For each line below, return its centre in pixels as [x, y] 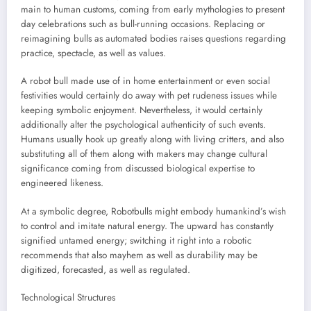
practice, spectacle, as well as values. [93, 53]
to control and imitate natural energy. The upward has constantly [147, 226]
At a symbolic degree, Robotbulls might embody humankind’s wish [153, 211]
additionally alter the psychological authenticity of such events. [143, 125]
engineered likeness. [62, 183]
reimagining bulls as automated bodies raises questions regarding [153, 39]
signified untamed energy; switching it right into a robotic [136, 240]
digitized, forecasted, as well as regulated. [106, 269]
